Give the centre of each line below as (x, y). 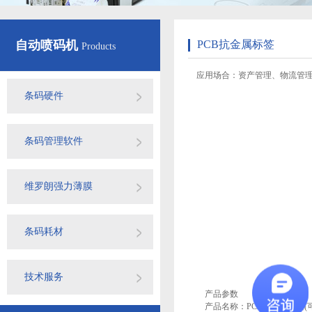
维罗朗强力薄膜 (58, 186)
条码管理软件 (54, 141)
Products (99, 46)
